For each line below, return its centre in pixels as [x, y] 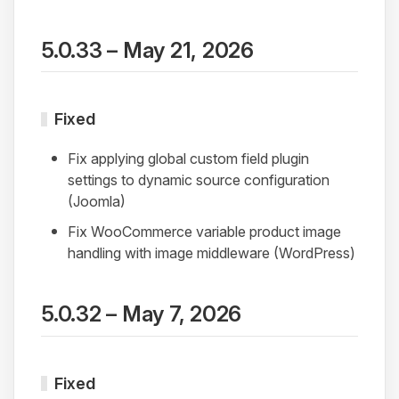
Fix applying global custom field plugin [188, 159]
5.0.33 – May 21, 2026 [147, 50]
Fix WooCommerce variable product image [204, 232]
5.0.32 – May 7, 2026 [142, 314]
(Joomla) [97, 202]
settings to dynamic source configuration [199, 180]
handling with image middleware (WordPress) [212, 253]
